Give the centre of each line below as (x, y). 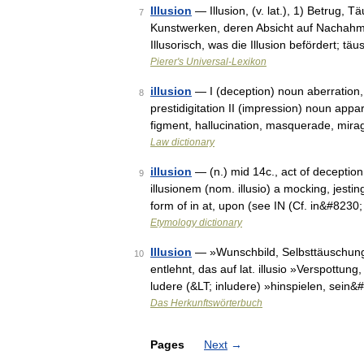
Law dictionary (182, 142)
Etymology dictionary (196, 223)
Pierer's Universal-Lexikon (208, 62)
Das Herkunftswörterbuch (206, 303)
